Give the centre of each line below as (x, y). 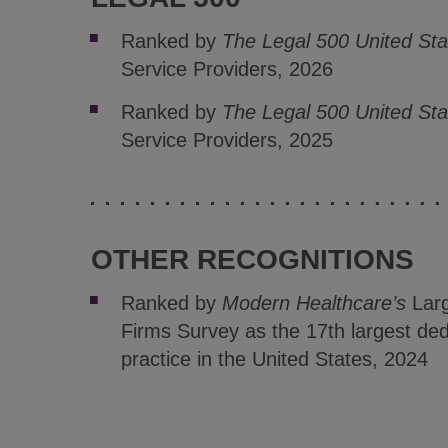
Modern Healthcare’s (313, 302)
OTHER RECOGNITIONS (252, 259)
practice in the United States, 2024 (274, 358)
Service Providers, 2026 (226, 68)
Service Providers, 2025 (226, 139)
